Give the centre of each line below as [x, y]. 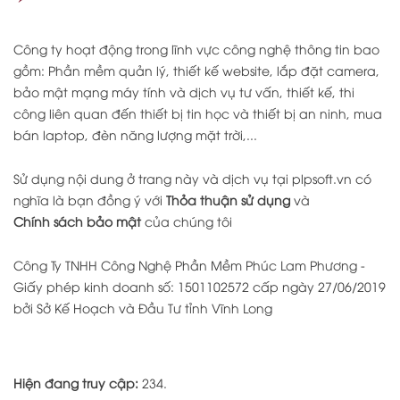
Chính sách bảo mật [77, 221]
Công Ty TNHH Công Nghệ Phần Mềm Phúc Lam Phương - [189, 264]
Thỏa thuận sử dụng [228, 199]
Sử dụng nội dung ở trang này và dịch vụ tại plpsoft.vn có [192, 178]
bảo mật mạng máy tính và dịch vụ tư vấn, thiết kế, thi [184, 91]
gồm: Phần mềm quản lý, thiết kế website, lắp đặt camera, [196, 70]
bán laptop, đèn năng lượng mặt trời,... [135, 134]
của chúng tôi [187, 221]
